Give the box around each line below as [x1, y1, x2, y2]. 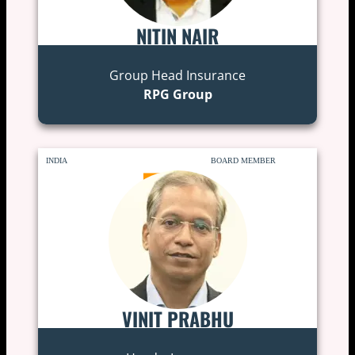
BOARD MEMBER [211, 155, 277, 165]
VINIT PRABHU [121, 303, 234, 333]
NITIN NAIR [136, 21, 219, 50]
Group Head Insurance [109, 66, 246, 84]
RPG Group [143, 85, 212, 103]
